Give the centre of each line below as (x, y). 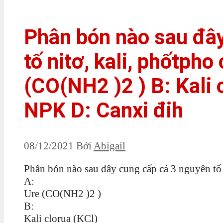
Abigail (110, 146)
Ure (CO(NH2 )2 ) (62, 193)
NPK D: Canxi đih (104, 110)
